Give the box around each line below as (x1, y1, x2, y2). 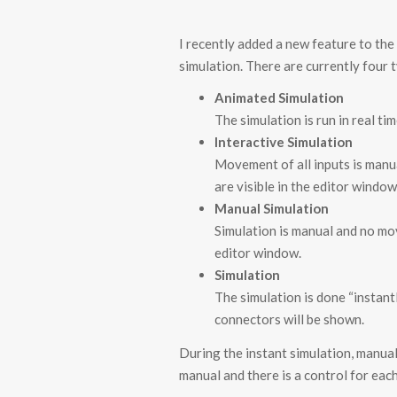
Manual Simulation (214, 200, 329, 216)
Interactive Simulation (214, 134, 353, 150)
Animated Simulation (214, 90, 344, 105)
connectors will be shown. (214, 311, 364, 327)
